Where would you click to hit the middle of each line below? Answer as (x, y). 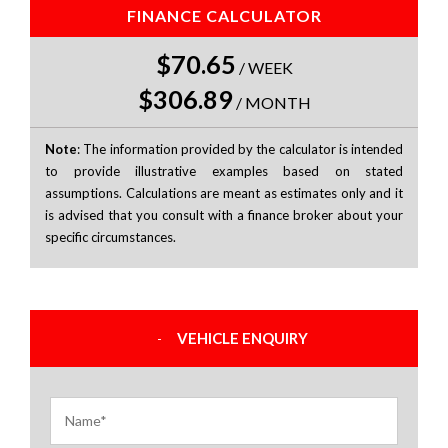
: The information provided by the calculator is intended (240, 149)
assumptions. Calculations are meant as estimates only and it (224, 193)
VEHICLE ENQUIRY (242, 338)
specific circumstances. (110, 237)
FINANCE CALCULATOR (224, 16)
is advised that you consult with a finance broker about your (224, 215)
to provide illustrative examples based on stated (224, 171)
